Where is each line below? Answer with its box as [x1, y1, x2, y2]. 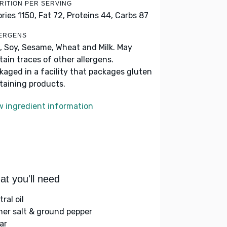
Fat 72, [39, 11, 65, 20]
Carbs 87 [115, 11, 148, 20]
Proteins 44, [67, 11, 113, 20]
